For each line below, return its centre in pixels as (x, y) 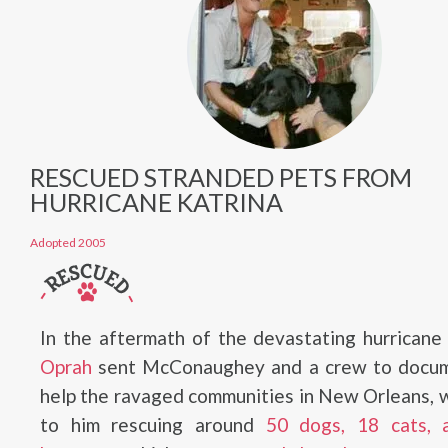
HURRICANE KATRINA (156, 201)
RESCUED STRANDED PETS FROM (221, 176)
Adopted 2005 (68, 242)
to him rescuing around (153, 424)
